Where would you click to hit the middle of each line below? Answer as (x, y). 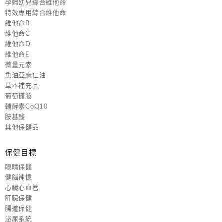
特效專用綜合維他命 (36, 13)
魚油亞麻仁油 (26, 75)
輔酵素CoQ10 (27, 106)
